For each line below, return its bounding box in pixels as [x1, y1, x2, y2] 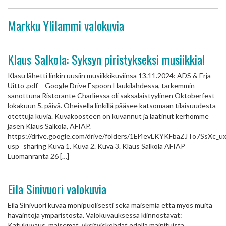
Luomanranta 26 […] [8, 152, 69, 160]
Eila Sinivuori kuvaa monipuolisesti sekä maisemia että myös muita [8, 201, 212, 209]
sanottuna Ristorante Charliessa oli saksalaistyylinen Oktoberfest [8, 91, 215, 100]
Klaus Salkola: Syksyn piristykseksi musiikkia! [8, 50, 205, 68]
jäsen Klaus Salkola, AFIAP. [8, 122, 91, 130]
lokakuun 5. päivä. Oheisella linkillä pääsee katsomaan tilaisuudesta [8, 101, 216, 110]
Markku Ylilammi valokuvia [8, 16, 124, 34]
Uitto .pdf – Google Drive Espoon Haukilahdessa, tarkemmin [8, 81, 195, 90]
